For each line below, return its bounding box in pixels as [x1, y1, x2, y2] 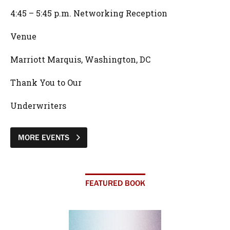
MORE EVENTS [18, 132, 71, 142]
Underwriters [10, 100, 66, 111]
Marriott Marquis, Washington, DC [10, 54, 150, 65]
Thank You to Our [10, 77, 82, 88]
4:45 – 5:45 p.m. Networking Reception [10, 8, 167, 18]
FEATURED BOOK [85, 178, 145, 187]
